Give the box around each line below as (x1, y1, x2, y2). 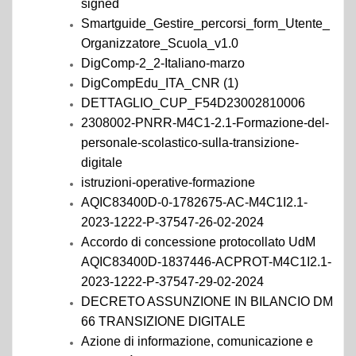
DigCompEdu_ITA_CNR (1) (81, 76, 238, 90)
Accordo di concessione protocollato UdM (81, 235, 315, 249)
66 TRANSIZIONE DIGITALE (81, 315, 246, 328)
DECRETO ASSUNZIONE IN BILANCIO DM (81, 295, 333, 308)
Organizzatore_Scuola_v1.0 (81, 37, 238, 50)
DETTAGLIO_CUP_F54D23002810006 (81, 96, 305, 110)
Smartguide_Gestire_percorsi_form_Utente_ (81, 17, 330, 30)
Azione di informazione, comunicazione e (81, 335, 313, 348)
